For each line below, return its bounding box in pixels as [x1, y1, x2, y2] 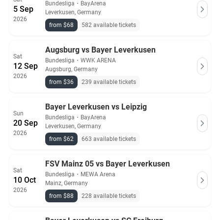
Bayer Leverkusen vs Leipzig [45, 102, 147, 111]
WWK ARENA [81, 57, 116, 64]
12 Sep [13, 61, 38, 71]
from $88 [49, 192, 74, 199]
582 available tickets [82, 22, 136, 28]
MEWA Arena [81, 171, 115, 178]
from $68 [49, 22, 74, 28]
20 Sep [13, 118, 38, 128]
